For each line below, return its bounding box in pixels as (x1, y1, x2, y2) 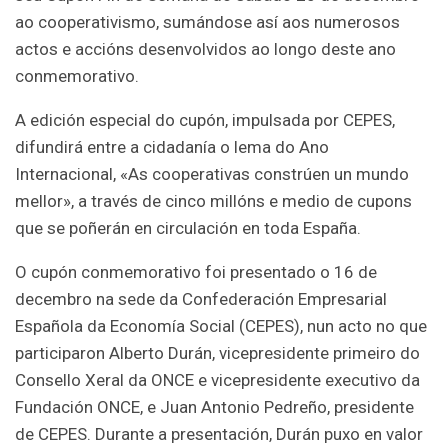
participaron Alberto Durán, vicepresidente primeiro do (15, 342, 420, 363)
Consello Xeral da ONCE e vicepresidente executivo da (15, 369, 420, 390)
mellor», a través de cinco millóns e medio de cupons (15, 190, 412, 211)
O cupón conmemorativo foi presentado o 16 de (15, 261, 377, 282)
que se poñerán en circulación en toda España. (15, 217, 361, 238)
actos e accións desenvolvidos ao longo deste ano (15, 38, 396, 59)
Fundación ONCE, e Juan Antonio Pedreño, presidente (15, 396, 414, 417)
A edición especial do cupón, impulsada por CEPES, (15, 109, 395, 130)
